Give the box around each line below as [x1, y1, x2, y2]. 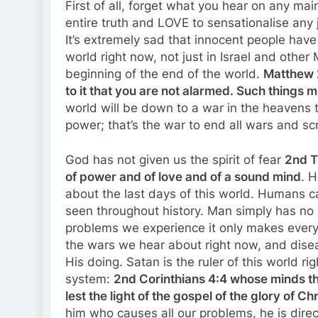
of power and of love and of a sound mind [65, 170, 301, 185]
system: [65, 272, 114, 287]
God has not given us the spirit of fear [65, 153, 285, 168]
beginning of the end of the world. [65, 66, 263, 81]
